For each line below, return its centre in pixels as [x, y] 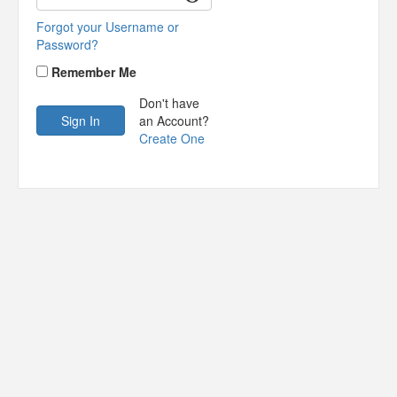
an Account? [174, 120]
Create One [172, 138]
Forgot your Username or [108, 26]
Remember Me [94, 71]
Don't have [169, 102]
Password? [67, 44]
